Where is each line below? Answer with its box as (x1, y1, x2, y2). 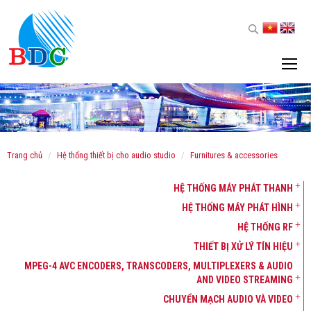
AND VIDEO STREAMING (196, 274, 293, 285)
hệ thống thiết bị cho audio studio (62, 150, 176, 160)
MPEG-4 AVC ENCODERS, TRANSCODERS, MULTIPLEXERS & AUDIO (24, 260, 293, 271)
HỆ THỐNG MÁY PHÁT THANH (174, 183, 293, 194)
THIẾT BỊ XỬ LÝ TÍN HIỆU (194, 241, 293, 252)
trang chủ (12, 150, 42, 160)
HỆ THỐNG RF (237, 221, 293, 233)
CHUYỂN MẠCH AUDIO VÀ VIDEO (163, 294, 293, 305)
